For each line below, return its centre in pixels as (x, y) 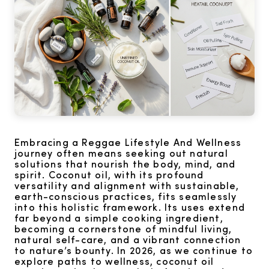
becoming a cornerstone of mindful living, (123, 228)
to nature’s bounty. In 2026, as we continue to (134, 250)
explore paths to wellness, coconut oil (114, 261)
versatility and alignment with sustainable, (127, 185)
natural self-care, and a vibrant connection (128, 239)
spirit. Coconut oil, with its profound (109, 174)
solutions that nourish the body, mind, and (125, 163)
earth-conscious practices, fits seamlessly (126, 196)
